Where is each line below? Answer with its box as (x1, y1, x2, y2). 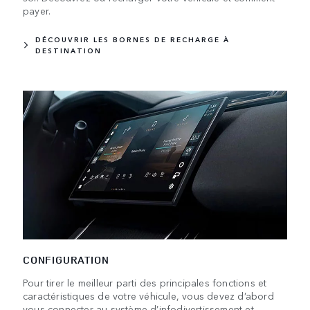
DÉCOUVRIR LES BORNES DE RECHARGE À (35, 34, 230, 44)
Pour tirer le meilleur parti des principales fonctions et (23, 275, 267, 289)
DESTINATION (35, 45, 102, 55)
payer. (23, 3, 51, 17)
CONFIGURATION (23, 252, 109, 267)
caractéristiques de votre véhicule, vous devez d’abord (23, 288, 274, 302)
